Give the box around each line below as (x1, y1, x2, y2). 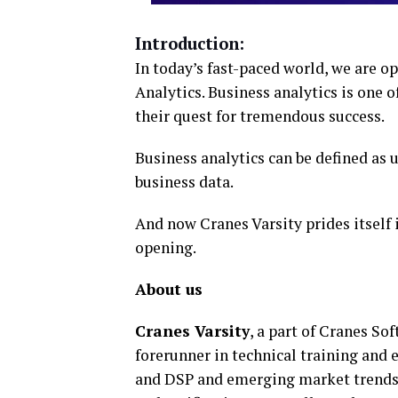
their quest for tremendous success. (135, 105, 385, 126)
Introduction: (135, 32, 244, 54)
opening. (135, 236, 196, 258)
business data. (135, 171, 234, 192)
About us (135, 278, 203, 299)
